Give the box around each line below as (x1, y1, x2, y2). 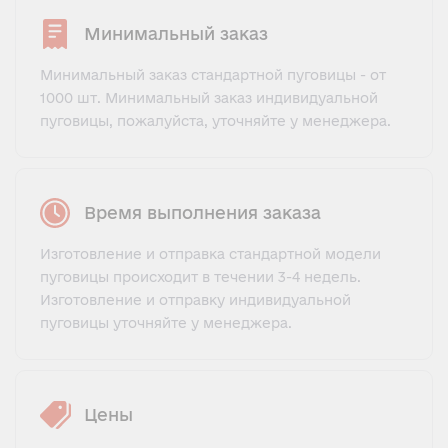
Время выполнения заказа (84, 203, 321, 223)
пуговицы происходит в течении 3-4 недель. (40, 268, 361, 285)
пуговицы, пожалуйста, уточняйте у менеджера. (40, 112, 391, 129)
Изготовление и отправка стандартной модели (40, 245, 381, 262)
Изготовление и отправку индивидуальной (40, 291, 351, 308)
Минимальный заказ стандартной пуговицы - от (40, 66, 386, 83)
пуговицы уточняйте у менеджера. (40, 314, 292, 331)
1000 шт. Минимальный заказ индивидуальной (40, 89, 378, 106)
